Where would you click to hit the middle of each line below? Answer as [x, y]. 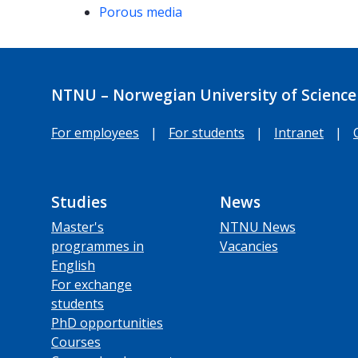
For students [207, 132]
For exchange [91, 284]
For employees [95, 132]
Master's [78, 227]
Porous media [141, 12]
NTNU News [257, 227]
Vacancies [249, 246]
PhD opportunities [107, 322]
